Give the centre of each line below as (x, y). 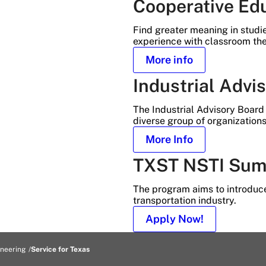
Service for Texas (60, 249)
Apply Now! (175, 218)
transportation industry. (185, 200)
